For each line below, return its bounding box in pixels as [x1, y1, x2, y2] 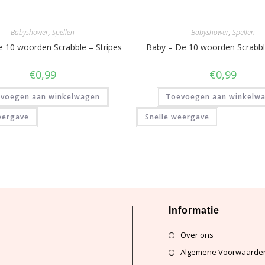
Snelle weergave [145, 111, 210, 122]
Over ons [180, 230, 214, 241]
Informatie [169, 205, 219, 216]
